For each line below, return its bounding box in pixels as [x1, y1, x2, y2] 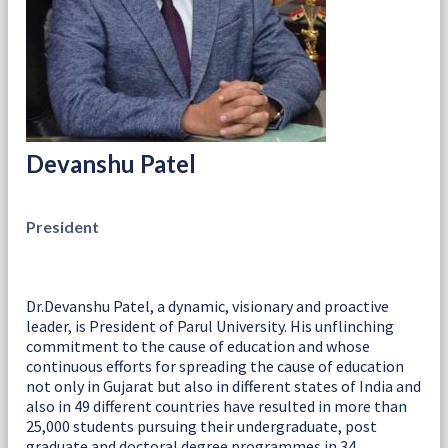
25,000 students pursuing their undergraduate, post [26, 415, 377, 436]
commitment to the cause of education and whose [26, 335, 370, 356]
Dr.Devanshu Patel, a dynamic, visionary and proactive [26, 295, 389, 316]
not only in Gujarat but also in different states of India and [26, 375, 421, 396]
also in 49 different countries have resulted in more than [26, 395, 407, 416]
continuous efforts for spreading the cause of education [26, 355, 404, 376]
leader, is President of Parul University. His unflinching [26, 315, 394, 336]
